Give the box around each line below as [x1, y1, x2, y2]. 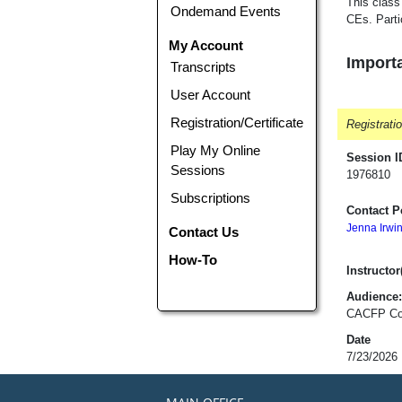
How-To [169, 251, 218, 267]
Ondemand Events [170, 3, 282, 19]
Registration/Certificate [170, 114, 304, 130]
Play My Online [170, 142, 261, 158]
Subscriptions [170, 189, 251, 205]
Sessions [170, 162, 226, 178]
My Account [169, 37, 244, 53]
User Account [170, 86, 251, 102]
